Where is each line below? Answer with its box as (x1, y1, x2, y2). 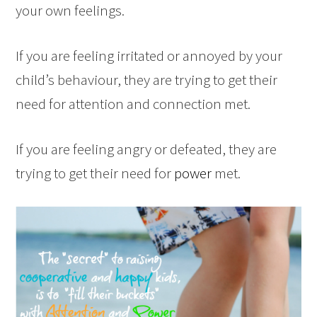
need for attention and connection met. (16, 93, 251, 113)
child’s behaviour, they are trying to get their (16, 69, 278, 89)
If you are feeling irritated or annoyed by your (16, 45, 283, 65)
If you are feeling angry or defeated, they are (16, 139, 277, 158)
